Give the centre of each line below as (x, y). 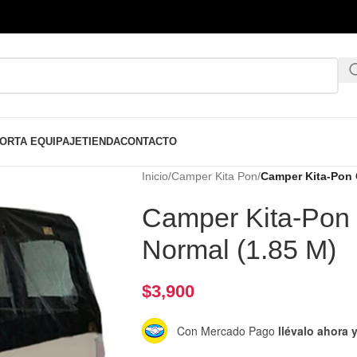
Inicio (155, 176)
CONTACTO (149, 141)
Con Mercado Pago (227, 330)
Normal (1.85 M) (239, 249)
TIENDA (101, 141)
